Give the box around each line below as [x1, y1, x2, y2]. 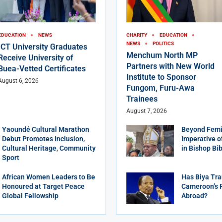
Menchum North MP [126, 51, 198, 60]
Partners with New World [126, 61, 215, 71]
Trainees [126, 94, 158, 104]
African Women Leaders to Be [2, 173, 95, 181]
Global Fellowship [2, 192, 58, 200]
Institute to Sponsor [126, 72, 196, 82]
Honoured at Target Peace [2, 182, 85, 191]
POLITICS [153, 41, 174, 47]
